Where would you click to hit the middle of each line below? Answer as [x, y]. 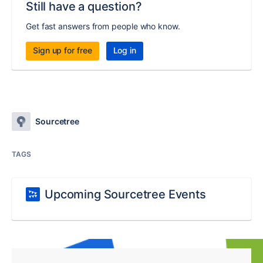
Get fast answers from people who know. [103, 26]
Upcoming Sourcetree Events [125, 195]
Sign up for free [63, 50]
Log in [125, 50]
